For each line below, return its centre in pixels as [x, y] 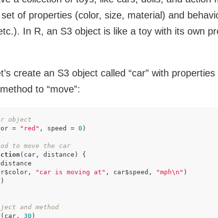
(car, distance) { [53, 154]
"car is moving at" [71, 172]
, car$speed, [131, 172]
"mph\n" [170, 172]
